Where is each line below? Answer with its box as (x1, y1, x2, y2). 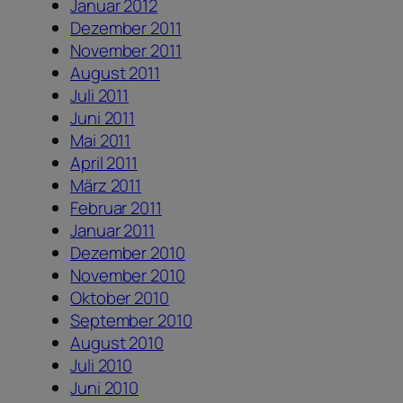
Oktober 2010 (70, 286, 169, 310)
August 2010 (70, 331, 164, 355)
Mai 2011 (70, 129, 131, 153)
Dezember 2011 (70, 16, 182, 40)
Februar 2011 (70, 196, 162, 220)
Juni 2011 (70, 106, 136, 130)
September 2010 (70, 309, 193, 333)
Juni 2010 (70, 376, 139, 400)
